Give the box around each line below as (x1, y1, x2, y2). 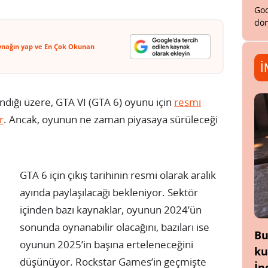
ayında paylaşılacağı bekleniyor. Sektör (20, 185, 198, 199)
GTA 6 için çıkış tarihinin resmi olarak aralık (20, 167, 216, 182)
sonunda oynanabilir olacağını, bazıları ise (20, 220, 209, 234)
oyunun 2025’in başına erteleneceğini (20, 237, 193, 251)
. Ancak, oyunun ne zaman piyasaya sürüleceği (4, 112, 218, 126)
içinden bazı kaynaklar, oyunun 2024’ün (20, 202, 202, 217)
